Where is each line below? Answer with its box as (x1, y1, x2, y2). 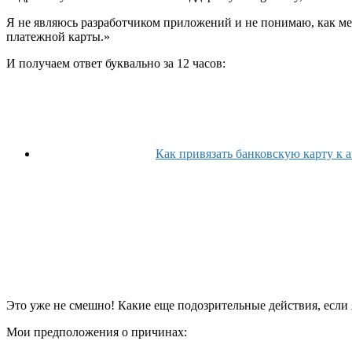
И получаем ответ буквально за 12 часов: (6, 56, 225, 70)
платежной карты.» (6, 29, 110, 43)
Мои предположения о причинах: (6, 324, 187, 339)
